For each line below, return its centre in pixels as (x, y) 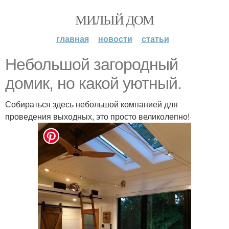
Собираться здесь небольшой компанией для (91, 104)
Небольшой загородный (91, 64)
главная (72, 39)
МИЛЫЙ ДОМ (114, 19)
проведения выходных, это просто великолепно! (97, 116)
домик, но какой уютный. (93, 83)
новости (115, 39)
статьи (155, 39)
